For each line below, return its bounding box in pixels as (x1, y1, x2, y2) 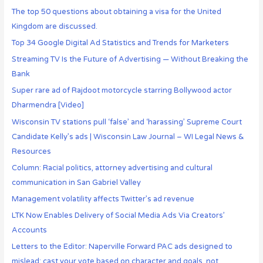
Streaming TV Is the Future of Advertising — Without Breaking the (11, 55, 248, 65)
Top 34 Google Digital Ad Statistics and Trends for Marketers (11, 38, 229, 48)
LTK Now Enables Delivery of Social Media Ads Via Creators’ (11, 211, 225, 221)
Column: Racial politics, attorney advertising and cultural (11, 163, 213, 173)
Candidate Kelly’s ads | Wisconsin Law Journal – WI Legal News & (11, 131, 244, 141)
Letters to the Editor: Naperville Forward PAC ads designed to (11, 242, 232, 252)
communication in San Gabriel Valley (11, 177, 141, 187)
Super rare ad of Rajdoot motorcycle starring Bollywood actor (11, 86, 232, 96)
